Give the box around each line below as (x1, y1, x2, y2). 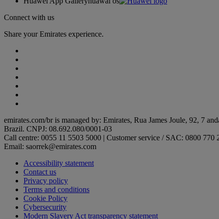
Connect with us (4, 13, 54, 22)
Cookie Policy (23, 194, 67, 203)
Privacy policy (23, 176, 68, 185)
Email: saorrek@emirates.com (4, 142, 96, 151)
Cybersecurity (23, 203, 66, 212)
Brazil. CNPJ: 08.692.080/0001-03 (4, 125, 112, 133)
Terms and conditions (23, 185, 89, 194)
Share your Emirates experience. (4, 30, 104, 39)
